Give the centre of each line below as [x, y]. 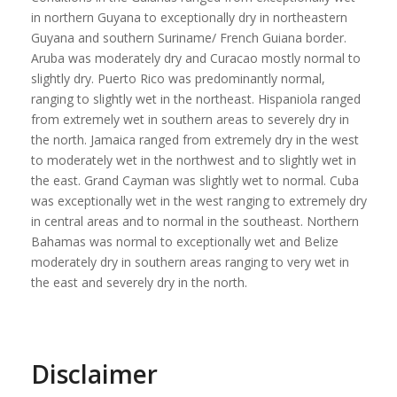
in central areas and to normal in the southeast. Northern [195, 221]
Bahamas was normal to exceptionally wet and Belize [184, 241]
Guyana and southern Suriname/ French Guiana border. [188, 37]
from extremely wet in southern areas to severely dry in [190, 119]
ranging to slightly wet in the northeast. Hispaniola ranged [195, 98]
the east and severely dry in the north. [139, 282]
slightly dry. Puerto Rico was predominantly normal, [178, 78]
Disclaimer [94, 374]
